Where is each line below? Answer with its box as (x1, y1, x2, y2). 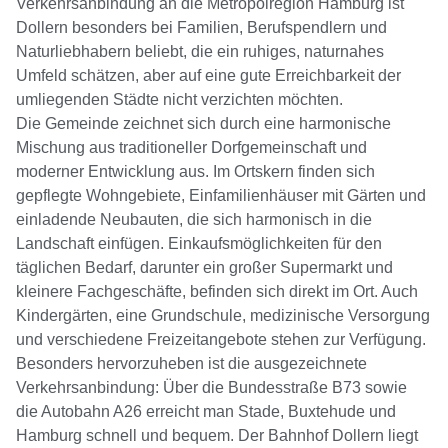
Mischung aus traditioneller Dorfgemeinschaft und (16, 139, 367, 157)
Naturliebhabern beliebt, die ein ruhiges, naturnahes (16, 43, 384, 61)
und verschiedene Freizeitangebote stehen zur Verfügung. (16, 331, 426, 349)
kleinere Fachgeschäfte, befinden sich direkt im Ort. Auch (16, 283, 418, 301)
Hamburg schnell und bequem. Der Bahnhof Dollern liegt (16, 427, 418, 445)
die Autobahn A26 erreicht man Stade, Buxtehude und (16, 403, 396, 421)
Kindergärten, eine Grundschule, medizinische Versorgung (16, 307, 430, 325)
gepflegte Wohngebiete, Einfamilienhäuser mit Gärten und (16, 187, 426, 205)
